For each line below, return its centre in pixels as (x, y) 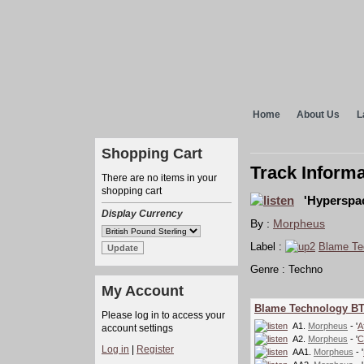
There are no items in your (159, 178)
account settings (137, 328)
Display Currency (142, 214)
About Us (318, 115)
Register (155, 349)
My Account (143, 291)
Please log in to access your (163, 315)
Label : (268, 247)
